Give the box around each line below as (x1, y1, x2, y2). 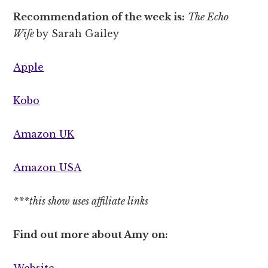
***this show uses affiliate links (13, 194, 149, 207)
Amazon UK (13, 127, 75, 140)
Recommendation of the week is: (13, 10, 185, 23)
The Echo (188, 10, 229, 23)
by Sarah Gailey (36, 27, 120, 39)
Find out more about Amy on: (13, 228, 169, 240)
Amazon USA (13, 161, 82, 173)
